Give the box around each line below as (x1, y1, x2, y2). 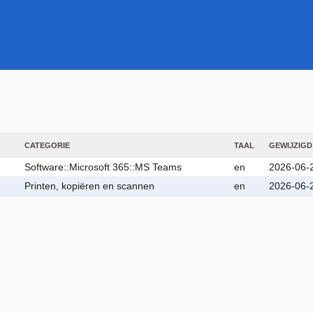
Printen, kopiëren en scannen (24, 180, 154, 191)
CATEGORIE (24, 141, 70, 150)
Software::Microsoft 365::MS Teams (24, 161, 182, 173)
